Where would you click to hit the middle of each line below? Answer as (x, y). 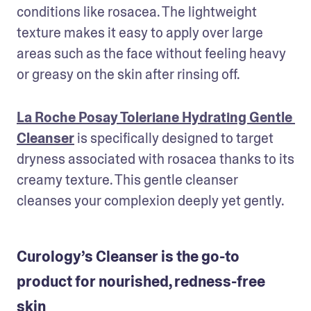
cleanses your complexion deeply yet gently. (152, 200)
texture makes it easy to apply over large (140, 32)
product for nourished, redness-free (141, 281)
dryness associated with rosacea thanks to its (155, 159)
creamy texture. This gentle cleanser (127, 179)
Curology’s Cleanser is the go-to (128, 257)
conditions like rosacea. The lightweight (137, 11)
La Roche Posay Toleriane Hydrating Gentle (154, 117)
